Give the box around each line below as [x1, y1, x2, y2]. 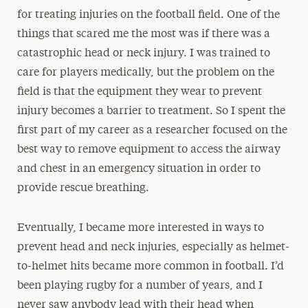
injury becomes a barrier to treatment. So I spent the [16, 105, 285, 117]
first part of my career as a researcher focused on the [16, 124, 287, 136]
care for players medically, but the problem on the [16, 67, 274, 78]
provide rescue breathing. [16, 182, 149, 194]
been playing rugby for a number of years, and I [16, 280, 263, 291]
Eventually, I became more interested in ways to [16, 222, 264, 234]
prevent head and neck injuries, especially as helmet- [16, 241, 289, 253]
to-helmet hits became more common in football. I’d [16, 261, 284, 272]
